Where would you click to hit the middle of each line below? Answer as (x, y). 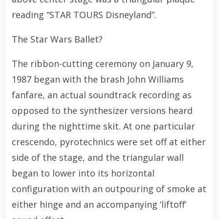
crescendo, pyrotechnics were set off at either (109, 142)
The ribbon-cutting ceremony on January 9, (102, 63)
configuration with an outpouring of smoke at (109, 188)
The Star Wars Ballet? (57, 39)
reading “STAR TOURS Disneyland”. (84, 14)
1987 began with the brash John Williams (98, 79)
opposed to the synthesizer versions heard (102, 110)
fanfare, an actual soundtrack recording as (101, 95)
